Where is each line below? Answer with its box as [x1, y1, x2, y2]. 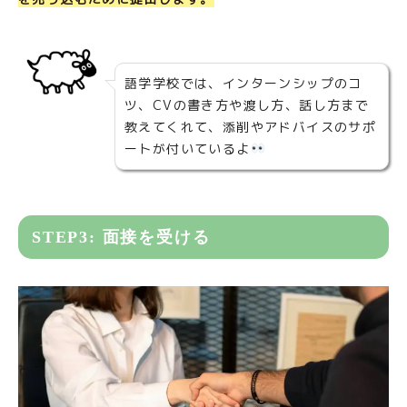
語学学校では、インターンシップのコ [124, 74, 362, 92]
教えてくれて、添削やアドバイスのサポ [124, 117, 377, 135]
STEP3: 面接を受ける [32, 227, 211, 246]
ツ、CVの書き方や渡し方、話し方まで [124, 95, 370, 114]
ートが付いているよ [124, 139, 251, 157]
